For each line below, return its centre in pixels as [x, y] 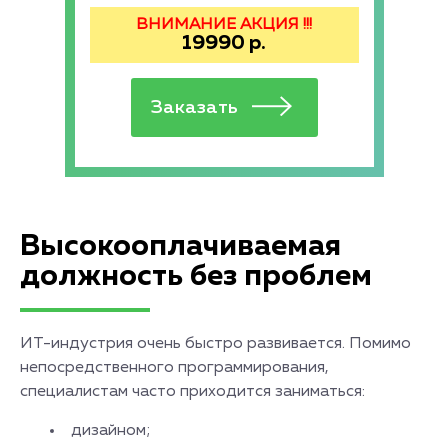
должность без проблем [196, 277]
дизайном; [111, 431]
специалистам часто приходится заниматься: [192, 392]
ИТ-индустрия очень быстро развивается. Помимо [215, 344]
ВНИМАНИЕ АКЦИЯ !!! [224, 25]
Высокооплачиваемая [180, 247]
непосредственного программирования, [174, 368]
